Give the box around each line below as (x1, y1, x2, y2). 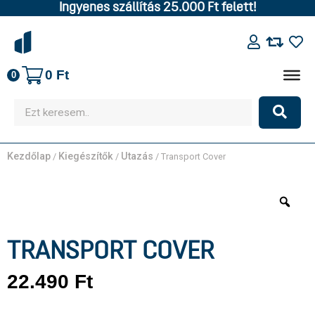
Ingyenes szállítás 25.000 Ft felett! (58, 1, 257, 15)
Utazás (121, 150, 153, 162)
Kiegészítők (58, 150, 113, 162)
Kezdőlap (7, 150, 51, 162)
